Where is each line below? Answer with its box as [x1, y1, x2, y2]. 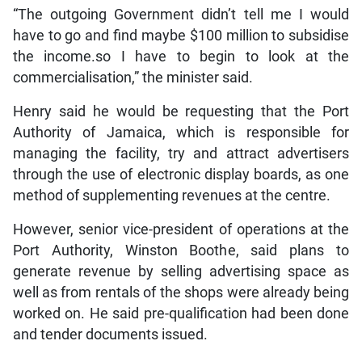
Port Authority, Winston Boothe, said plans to [12, 242, 350, 259]
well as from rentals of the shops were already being [12, 284, 350, 301]
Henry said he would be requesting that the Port [12, 103, 350, 120]
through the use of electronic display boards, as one [12, 166, 350, 183]
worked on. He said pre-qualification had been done [12, 305, 350, 322]
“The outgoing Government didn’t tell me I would [12, 6, 350, 23]
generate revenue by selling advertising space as [12, 263, 350, 280]
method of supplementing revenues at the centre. [12, 187, 330, 204]
